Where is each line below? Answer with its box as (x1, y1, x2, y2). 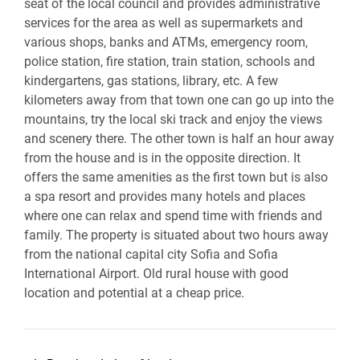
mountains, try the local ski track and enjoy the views (24, 112, 322, 127)
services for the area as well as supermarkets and (24, 15, 303, 31)
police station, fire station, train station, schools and (24, 54, 315, 69)
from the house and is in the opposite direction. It (24, 150, 301, 166)
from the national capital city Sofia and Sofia (24, 247, 278, 262)
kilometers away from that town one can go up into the (24, 92, 333, 108)
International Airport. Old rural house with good (24, 266, 288, 281)
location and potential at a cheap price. (24, 285, 244, 301)
